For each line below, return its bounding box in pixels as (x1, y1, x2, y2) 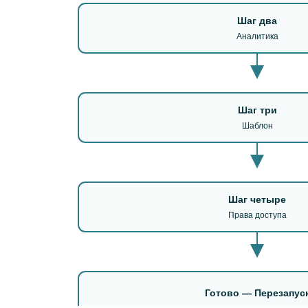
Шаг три (237, 104, 277, 115)
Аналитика (236, 31, 278, 41)
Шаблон (241, 120, 273, 131)
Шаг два (237, 14, 277, 26)
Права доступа (228, 210, 287, 220)
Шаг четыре (228, 193, 286, 205)
